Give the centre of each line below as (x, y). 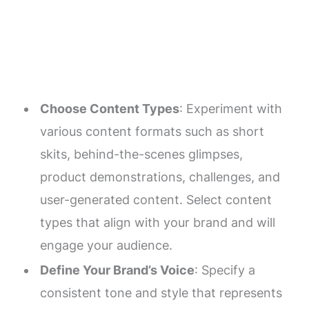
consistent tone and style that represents (161, 293)
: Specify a (225, 270)
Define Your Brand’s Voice (117, 270)
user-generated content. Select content (156, 199)
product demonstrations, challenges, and (160, 177)
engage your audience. (106, 245)
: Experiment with (230, 108)
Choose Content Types (109, 108)
